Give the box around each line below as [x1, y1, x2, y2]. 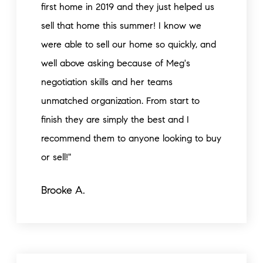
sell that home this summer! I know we [41, 20, 201, 31]
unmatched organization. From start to [41, 95, 200, 106]
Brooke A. [41, 184, 85, 197]
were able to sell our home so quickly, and [41, 39, 216, 50]
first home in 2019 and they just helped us [41, 1, 214, 12]
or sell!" [41, 151, 71, 163]
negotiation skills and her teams [41, 76, 173, 87]
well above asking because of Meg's [41, 58, 190, 69]
